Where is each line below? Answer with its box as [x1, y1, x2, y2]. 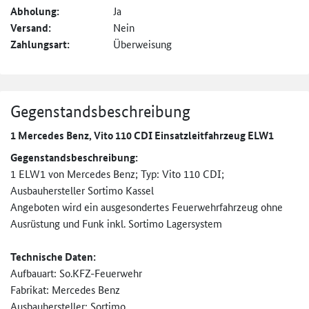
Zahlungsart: [10, 37, 70, 52]
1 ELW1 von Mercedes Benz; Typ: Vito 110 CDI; [10, 166, 224, 181]
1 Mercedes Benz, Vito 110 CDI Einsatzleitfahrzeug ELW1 [10, 128, 274, 143]
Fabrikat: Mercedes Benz [10, 282, 120, 297]
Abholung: [10, 3, 59, 19]
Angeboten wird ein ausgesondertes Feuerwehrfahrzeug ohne [10, 199, 283, 215]
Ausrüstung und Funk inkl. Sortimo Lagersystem [10, 216, 222, 231]
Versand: [10, 20, 51, 36]
